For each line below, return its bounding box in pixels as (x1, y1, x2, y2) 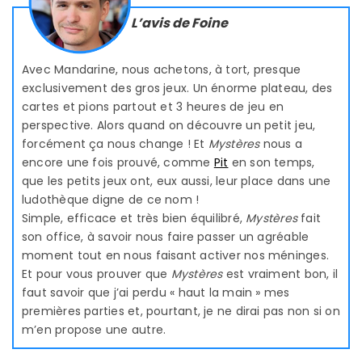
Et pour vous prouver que (22, 265, 171, 282)
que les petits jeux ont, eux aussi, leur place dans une (22, 172, 331, 189)
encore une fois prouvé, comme (22, 154, 214, 170)
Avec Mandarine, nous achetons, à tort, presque (22, 61, 301, 78)
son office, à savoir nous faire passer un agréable (22, 228, 309, 245)
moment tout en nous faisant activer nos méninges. (22, 246, 330, 263)
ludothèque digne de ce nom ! (22, 191, 200, 208)
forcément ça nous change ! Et (22, 135, 208, 152)
